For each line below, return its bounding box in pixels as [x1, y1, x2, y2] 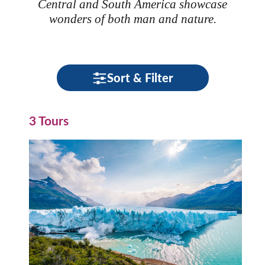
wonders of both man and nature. [49, 12, 216, 26]
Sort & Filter [106, 69, 173, 86]
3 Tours [29, 112, 69, 129]
